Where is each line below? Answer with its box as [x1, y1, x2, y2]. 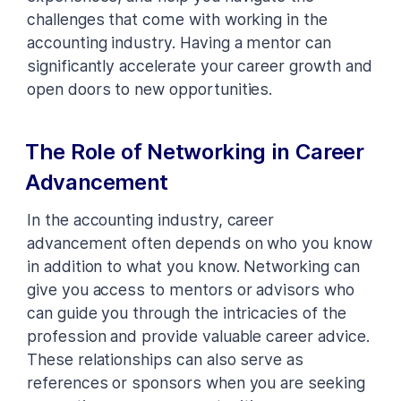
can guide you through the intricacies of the [27, 303, 346, 322]
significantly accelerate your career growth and [27, 55, 372, 75]
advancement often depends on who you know [27, 233, 372, 252]
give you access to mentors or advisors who [27, 279, 354, 299]
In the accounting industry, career [27, 209, 275, 229]
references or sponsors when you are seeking [27, 372, 365, 392]
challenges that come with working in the [27, 9, 328, 29]
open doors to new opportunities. [27, 79, 273, 98]
